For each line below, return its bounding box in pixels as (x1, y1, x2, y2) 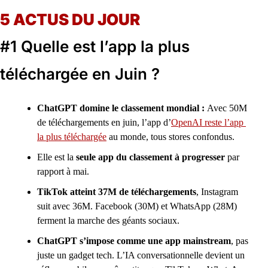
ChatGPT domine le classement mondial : (37, 103, 207, 113)
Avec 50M (207, 103, 247, 113)
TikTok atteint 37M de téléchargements (37, 187, 196, 197)
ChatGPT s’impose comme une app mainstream (37, 236, 231, 246)
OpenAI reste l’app (171, 117, 243, 127)
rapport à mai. (37, 166, 92, 176)
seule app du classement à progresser (76, 152, 227, 162)
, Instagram (196, 187, 238, 197)
